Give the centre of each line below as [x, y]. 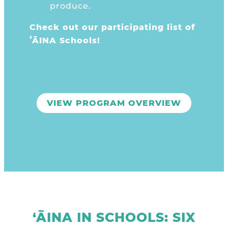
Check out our [65, 27]
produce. [70, 6]
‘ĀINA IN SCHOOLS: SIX [114, 217]
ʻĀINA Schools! [65, 40]
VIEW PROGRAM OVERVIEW [114, 103]
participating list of [148, 27]
